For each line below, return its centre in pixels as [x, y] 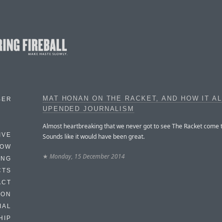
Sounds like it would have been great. [94, 136]
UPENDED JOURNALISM [89, 109]
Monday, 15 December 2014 [87, 156]
